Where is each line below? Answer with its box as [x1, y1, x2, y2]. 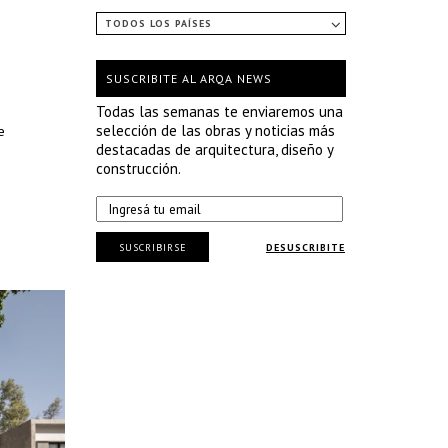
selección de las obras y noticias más [96, 121, 335, 140]
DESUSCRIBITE [266, 241, 345, 254]
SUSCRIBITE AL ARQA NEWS [106, 71, 272, 86]
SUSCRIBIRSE [118, 240, 187, 254]
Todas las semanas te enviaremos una [96, 102, 343, 121]
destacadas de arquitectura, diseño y [96, 140, 333, 159]
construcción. [96, 159, 181, 178]
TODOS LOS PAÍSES [105, 17, 212, 30]
